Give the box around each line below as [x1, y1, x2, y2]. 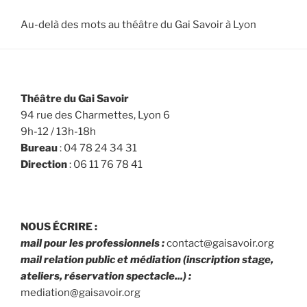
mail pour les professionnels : [21, 237, 164, 250]
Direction [21, 158, 67, 171]
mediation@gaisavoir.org [21, 286, 140, 299]
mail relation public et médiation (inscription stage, [21, 254, 273, 267]
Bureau [21, 141, 58, 154]
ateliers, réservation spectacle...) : [21, 270, 191, 283]
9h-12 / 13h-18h [21, 125, 96, 138]
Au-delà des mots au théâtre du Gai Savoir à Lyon [21, 19, 256, 32]
